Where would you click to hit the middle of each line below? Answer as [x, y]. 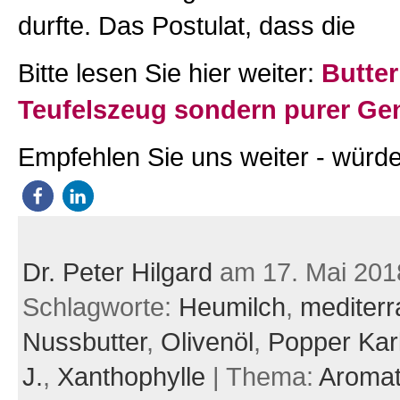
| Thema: [262, 377]
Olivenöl [207, 342]
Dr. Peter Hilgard [117, 273]
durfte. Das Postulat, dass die [186, 26]
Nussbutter [84, 342]
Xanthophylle [131, 377]
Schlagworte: [100, 308]
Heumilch [232, 308]
